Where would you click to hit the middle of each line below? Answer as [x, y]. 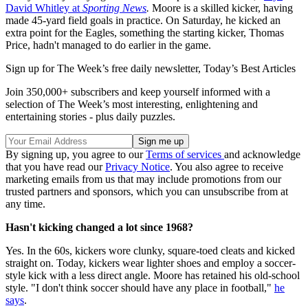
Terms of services [185, 154]
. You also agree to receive [227, 166]
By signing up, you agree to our [76, 154]
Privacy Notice [137, 166]
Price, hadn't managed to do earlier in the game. [108, 45]
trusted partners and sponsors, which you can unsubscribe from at [147, 191]
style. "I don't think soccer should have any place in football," [140, 287]
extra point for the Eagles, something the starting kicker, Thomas [145, 32]
